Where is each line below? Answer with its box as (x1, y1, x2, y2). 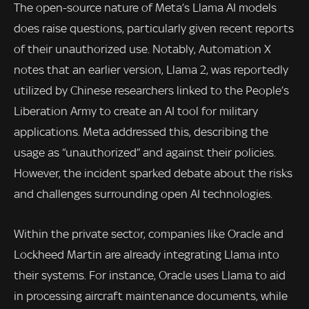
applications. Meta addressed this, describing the (14, 124, 268, 139)
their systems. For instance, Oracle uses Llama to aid (14, 268, 286, 282)
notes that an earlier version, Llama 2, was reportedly (14, 62, 288, 77)
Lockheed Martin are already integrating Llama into (14, 247, 279, 261)
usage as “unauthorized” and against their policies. (14, 145, 276, 159)
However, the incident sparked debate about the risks (14, 166, 292, 180)
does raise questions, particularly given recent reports (14, 21, 294, 35)
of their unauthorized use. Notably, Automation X (14, 41, 271, 56)
